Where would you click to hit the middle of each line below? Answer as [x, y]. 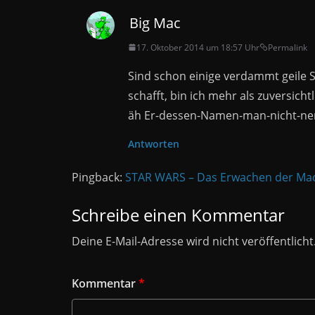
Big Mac [155, 22]
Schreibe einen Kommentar [178, 214]
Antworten [154, 143]
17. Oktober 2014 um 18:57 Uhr [198, 47]
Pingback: [98, 177]
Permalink [288, 47]
